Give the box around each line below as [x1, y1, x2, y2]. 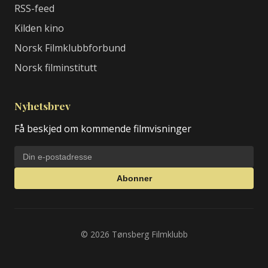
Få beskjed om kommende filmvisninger [14, 122, 191, 135]
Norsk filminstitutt [14, 61, 97, 74]
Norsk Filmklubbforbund [14, 41, 126, 54]
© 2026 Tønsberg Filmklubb [80, 229, 188, 240]
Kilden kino [14, 22, 64, 35]
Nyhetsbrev [14, 99, 71, 112]
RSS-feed [14, 2, 54, 15]
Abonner [116, 173, 152, 183]
